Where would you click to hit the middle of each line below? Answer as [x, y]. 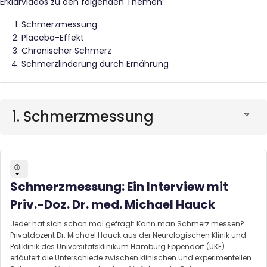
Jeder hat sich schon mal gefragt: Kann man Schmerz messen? [127, 224]
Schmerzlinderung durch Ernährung [95, 64]
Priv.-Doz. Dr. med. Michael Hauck [113, 205]
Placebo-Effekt [53, 38]
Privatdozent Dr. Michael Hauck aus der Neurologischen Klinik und [128, 235]
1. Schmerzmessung [83, 116]
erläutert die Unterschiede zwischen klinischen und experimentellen [131, 258]
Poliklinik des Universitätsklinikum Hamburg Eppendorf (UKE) [117, 247]
